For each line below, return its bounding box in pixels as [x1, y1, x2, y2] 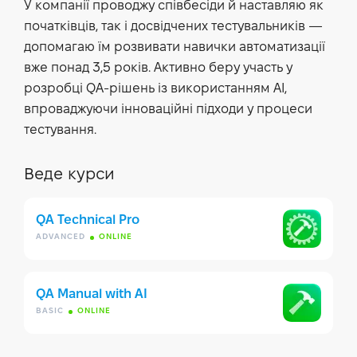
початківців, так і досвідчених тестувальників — [24, 20, 323, 33]
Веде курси [24, 167, 115, 182]
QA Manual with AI [36, 288, 147, 300]
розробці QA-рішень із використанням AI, [24, 82, 287, 95]
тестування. [24, 124, 96, 136]
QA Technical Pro [36, 214, 139, 226]
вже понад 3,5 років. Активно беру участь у [24, 61, 292, 74]
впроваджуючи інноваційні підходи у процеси [24, 103, 312, 116]
